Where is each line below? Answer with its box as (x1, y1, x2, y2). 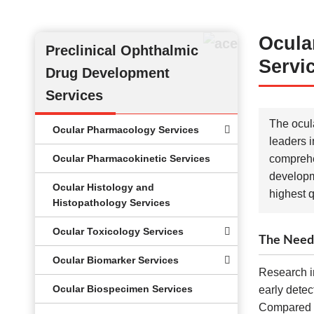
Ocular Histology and (53, 182, 154, 193)
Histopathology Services (53, 197, 170, 208)
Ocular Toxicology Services (53, 226, 184, 237)
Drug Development (46, 65, 170, 81)
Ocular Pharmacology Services (53, 124, 199, 135)
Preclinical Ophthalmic (46, 43, 198, 58)
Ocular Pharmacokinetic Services (53, 153, 210, 164)
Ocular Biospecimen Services (53, 283, 193, 294)
